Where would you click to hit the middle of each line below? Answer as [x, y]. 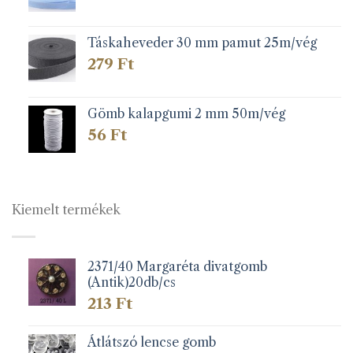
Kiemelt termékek [66, 209]
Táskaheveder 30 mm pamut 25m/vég [202, 43]
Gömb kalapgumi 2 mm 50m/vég [186, 113]
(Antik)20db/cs [131, 282]
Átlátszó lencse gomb [151, 342]
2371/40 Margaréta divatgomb [177, 267]
